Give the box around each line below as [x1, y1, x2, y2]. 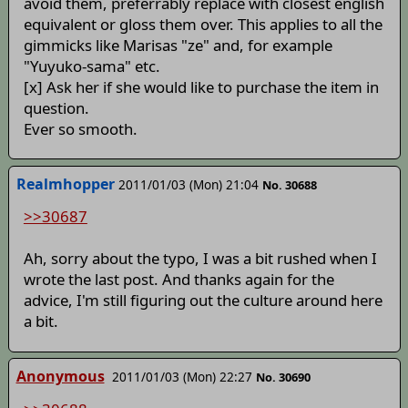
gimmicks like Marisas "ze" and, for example [23, 34, 332, 56]
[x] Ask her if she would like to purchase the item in [23, 76, 379, 97]
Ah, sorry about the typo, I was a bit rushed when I [23, 248, 377, 270]
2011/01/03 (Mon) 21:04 [117, 175, 259, 193]
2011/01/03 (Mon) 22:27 [111, 368, 252, 386]
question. [23, 97, 89, 118]
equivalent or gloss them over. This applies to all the [23, 13, 382, 35]
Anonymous [15, 366, 105, 387]
